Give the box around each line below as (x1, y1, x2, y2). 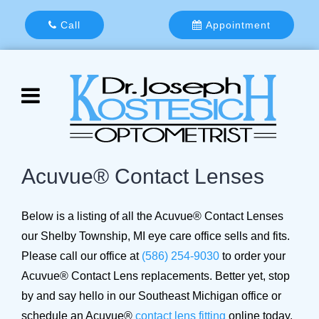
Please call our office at (21, 250, 142, 262)
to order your (219, 250, 286, 262)
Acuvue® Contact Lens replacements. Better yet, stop (21, 270, 290, 282)
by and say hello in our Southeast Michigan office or (21, 290, 281, 302)
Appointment (202, 19, 271, 31)
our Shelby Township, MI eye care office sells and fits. (21, 230, 290, 242)
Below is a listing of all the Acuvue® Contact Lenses (21, 210, 283, 222)
